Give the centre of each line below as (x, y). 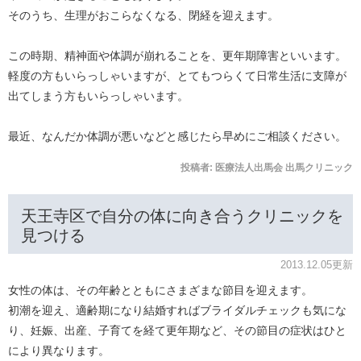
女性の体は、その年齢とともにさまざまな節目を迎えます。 (160, 290)
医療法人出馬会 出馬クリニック (284, 168)
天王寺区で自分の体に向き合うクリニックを (182, 216)
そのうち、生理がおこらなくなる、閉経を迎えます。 (143, 16)
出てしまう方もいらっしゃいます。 (98, 96)
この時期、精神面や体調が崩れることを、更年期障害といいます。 (177, 56)
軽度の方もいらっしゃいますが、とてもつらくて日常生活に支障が (177, 76)
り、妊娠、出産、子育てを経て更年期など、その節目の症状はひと (177, 331)
